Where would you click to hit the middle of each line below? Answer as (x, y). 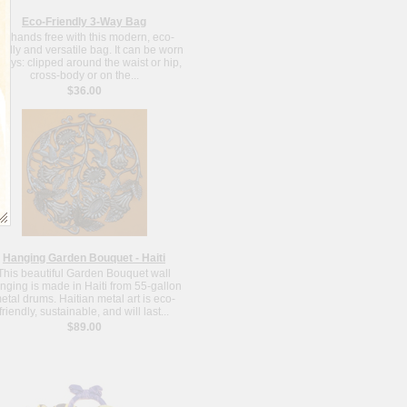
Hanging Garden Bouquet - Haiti (84, 258)
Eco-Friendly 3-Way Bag (84, 21)
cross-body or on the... (84, 75)
